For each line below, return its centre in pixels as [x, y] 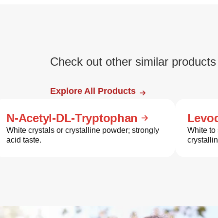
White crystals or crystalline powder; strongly [83, 130]
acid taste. [24, 140]
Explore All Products [93, 91]
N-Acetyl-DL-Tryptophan [72, 118]
